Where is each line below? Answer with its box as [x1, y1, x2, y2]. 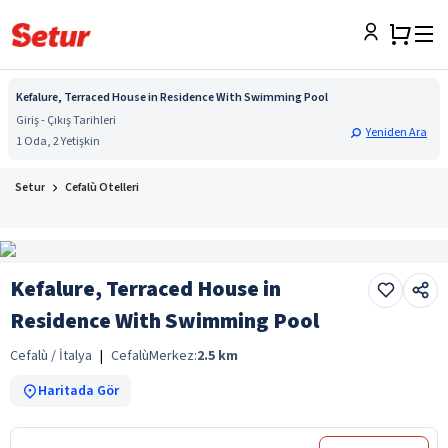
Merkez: [149, 345, 197, 366]
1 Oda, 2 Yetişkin [16, 133, 100, 150]
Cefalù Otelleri [65, 179, 139, 196]
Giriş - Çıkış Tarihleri [16, 112, 116, 129]
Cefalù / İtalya [10, 345, 92, 366]
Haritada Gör [38, 380, 119, 401]
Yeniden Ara [366, 124, 427, 141]
